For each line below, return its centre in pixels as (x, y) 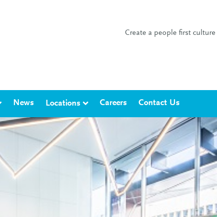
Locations (63, 103)
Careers (113, 103)
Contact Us (159, 103)
